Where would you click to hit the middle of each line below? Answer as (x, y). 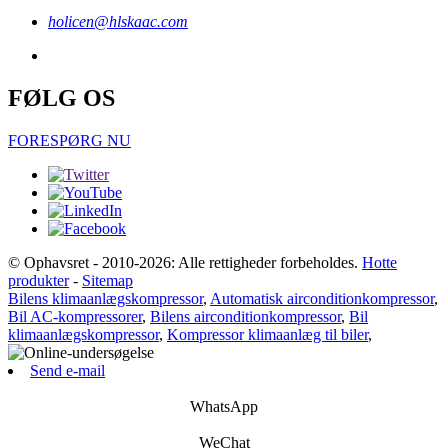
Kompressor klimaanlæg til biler (267, 334)
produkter (38, 280)
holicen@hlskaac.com (118, 21)
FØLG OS (61, 97)
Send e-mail (67, 370)
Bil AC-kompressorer (75, 316)
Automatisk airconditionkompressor (322, 298)
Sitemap (107, 280)
